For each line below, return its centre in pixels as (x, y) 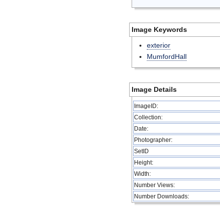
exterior (159, 45)
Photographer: (153, 140)
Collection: (148, 117)
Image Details (154, 89)
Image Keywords (159, 29)
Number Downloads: (162, 196)
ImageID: (146, 106)
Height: (144, 162)
